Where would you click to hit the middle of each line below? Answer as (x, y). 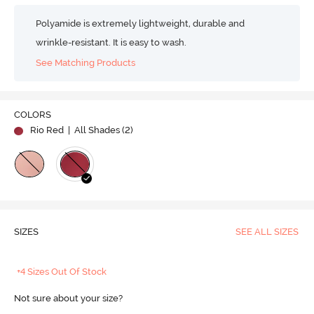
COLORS (32, 115)
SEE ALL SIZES (267, 232)
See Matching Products (86, 62)
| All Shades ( (95, 130)
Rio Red (47, 130)
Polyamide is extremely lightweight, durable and (141, 23)
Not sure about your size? (68, 299)
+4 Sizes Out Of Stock (62, 272)
